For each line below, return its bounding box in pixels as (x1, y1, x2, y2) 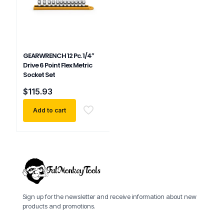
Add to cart (33, 106, 66, 114)
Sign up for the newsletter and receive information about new (22, 192, 196, 201)
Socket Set (23, 70, 55, 80)
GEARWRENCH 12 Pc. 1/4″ (23, 51, 94, 61)
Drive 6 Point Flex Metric (23, 60, 92, 70)
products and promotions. (22, 202, 95, 210)
